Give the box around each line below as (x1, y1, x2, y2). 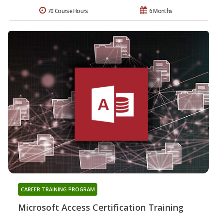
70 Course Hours (47, 7, 88, 15)
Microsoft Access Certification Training (18, 201, 184, 213)
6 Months (149, 7, 172, 15)
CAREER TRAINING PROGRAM (20, 185, 95, 193)
